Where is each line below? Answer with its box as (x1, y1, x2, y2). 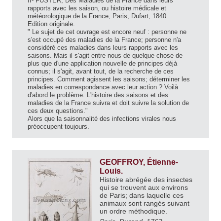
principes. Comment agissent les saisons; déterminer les (28, 75, 190, 83)
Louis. (100, 167, 125, 176)
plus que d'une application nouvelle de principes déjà (28, 60, 177, 68)
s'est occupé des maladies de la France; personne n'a (28, 36, 181, 44)
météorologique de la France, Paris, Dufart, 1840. (28, 12, 168, 20)
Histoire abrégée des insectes (100, 176, 192, 184)
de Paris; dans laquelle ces (100, 191, 184, 200)
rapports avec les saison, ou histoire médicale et (28, 4, 166, 12)
